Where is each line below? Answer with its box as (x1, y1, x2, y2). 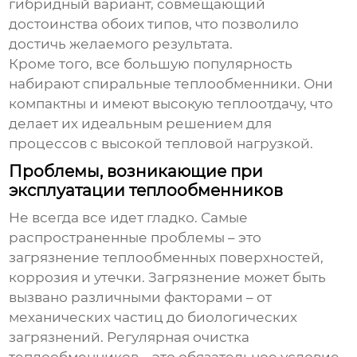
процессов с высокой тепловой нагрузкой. (9, 135, 314, 152)
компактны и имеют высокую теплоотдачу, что (9, 96, 334, 112)
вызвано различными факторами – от (9, 289, 273, 306)
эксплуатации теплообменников (9, 181, 284, 201)
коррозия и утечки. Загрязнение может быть (9, 269, 327, 286)
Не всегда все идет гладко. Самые (9, 210, 249, 226)
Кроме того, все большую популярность (9, 56, 293, 73)
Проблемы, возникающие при (9, 162, 264, 182)
